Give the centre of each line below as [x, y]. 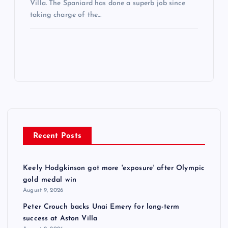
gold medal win [50, 180]
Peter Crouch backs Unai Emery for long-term [101, 207]
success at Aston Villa [60, 218]
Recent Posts [58, 136]
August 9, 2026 [43, 191]
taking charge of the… [66, 15]
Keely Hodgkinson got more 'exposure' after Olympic [114, 168]
